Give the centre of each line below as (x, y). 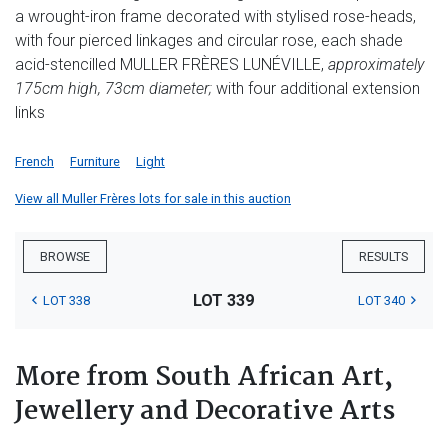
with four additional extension (316, 89)
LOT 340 (381, 301)
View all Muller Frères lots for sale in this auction (153, 199)
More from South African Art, (204, 378)
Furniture (95, 162)
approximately (376, 65)
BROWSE (65, 257)
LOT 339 (224, 301)
